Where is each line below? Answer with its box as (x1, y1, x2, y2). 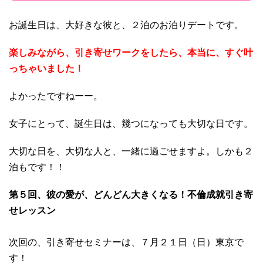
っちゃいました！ (9, 63, 84, 74)
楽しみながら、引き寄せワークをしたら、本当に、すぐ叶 (9, 48, 253, 58)
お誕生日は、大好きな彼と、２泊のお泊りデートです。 (9, 20, 244, 31)
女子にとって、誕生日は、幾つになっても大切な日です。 (9, 119, 253, 129)
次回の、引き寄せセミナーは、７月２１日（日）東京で (9, 237, 244, 248)
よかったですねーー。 (9, 91, 103, 102)
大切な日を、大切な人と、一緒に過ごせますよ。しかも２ (9, 146, 253, 157)
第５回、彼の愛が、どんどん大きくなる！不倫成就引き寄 (9, 190, 253, 200)
